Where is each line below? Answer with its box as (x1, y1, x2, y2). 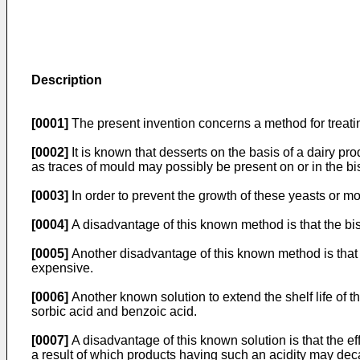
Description (31, 73, 102, 87)
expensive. (31, 261, 93, 275)
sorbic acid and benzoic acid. (31, 305, 197, 318)
